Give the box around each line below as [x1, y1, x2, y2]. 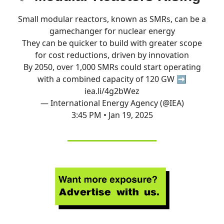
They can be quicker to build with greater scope [22, 37, 202, 48]
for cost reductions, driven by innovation [35, 49, 189, 60]
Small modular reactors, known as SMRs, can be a [18, 13, 206, 24]
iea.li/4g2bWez [84, 85, 139, 96]
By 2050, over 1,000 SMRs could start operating [23, 61, 201, 72]
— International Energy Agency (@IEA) [40, 97, 184, 108]
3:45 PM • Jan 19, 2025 [71, 109, 153, 120]
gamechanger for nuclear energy [49, 25, 175, 36]
